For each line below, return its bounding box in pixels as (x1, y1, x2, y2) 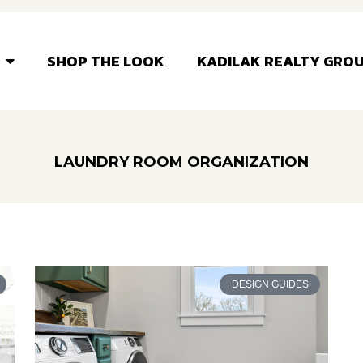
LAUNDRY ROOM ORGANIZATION (54, 153, 309, 172)
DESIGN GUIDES (231, 279, 309, 291)
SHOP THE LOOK (47, 49, 165, 72)
